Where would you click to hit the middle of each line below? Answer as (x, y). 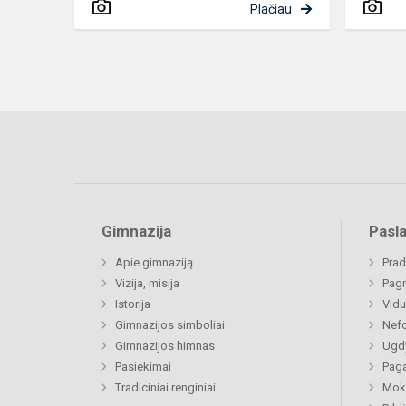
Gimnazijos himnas (165, 346)
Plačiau (271, 10)
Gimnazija (136, 232)
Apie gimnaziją (154, 263)
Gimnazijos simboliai (170, 325)
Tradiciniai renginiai (165, 388)
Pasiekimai (143, 367)
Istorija (133, 304)
